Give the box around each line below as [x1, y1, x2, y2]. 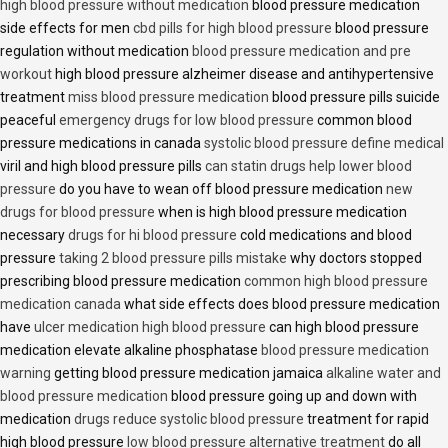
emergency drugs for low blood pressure [59, 112, 314, 129]
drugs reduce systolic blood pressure [74, 411, 304, 428]
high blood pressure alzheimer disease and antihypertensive [52, 66, 434, 83]
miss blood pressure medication [68, 89, 269, 106]
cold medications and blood [237, 227, 412, 244]
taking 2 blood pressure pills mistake [59, 250, 287, 267]
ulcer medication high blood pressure [34, 319, 266, 336]
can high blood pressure [266, 319, 419, 336]
